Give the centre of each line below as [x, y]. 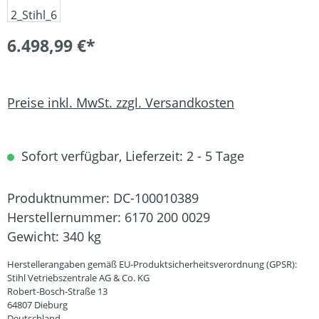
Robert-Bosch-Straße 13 [57, 291]
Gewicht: [35, 236]
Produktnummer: [60, 198]
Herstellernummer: [66, 217]
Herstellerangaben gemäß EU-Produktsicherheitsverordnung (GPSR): [152, 264]
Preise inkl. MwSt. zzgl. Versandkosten [121, 102]
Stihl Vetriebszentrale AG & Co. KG [78, 278]
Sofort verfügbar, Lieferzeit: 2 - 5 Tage [131, 156]
